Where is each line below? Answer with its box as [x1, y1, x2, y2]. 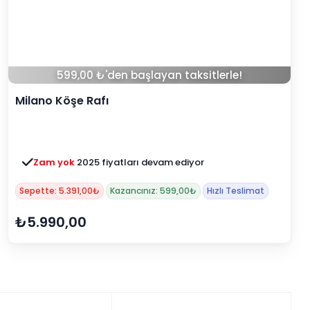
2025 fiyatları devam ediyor [77, 156, 204, 170]
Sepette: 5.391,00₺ [19, 185, 100, 197]
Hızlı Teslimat [207, 185, 264, 197]
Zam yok [33, 156, 77, 170]
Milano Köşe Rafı [15, 93, 109, 109]
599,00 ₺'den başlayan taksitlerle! [57, 68, 242, 83]
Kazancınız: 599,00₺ [110, 185, 197, 197]
